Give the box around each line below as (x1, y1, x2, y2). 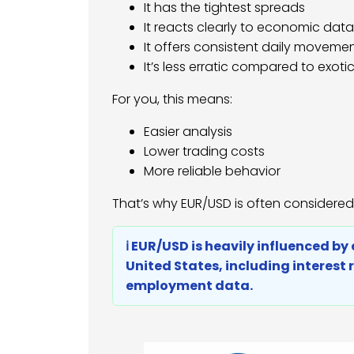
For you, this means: (112, 90, 232, 109)
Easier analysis (144, 122, 232, 141)
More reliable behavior (144, 162, 281, 181)
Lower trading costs (144, 142, 265, 161)
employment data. (126, 277, 253, 296)
